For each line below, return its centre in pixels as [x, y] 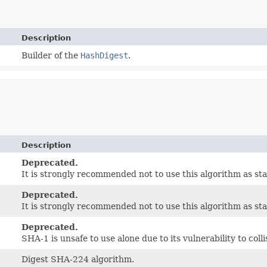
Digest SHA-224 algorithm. [78, 259]
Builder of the [51, 55]
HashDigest [105, 55]
